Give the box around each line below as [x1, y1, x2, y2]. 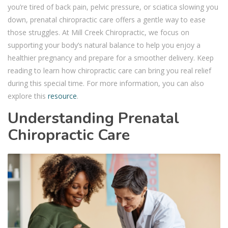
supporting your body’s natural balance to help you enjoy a [8, 40, 201, 50]
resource [48, 91, 77, 101]
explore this [8, 91, 48, 101]
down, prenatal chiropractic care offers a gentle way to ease [8, 15, 206, 25]
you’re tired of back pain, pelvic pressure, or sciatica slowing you [8, 2, 218, 12]
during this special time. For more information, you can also [8, 78, 204, 89]
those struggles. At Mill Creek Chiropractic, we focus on [8, 27, 189, 38]
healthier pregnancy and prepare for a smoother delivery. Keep [8, 53, 214, 63]
